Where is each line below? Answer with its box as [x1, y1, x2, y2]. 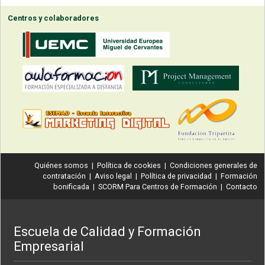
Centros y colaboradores [8, 13, 99, 22]
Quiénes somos [34, 160, 88, 170]
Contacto [226, 182, 257, 191]
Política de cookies [97, 160, 161, 170]
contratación [43, 171, 86, 180]
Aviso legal [95, 171, 132, 180]
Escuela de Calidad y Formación [14, 224, 202, 239]
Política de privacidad [141, 171, 212, 180]
